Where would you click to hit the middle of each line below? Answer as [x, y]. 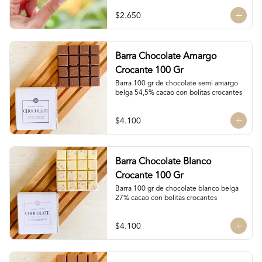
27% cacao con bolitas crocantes [166, 198]
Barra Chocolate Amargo [166, 57]
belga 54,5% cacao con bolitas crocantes [178, 93]
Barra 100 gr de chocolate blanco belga [177, 189]
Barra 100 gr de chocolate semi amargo [176, 84]
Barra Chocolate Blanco [163, 162]
